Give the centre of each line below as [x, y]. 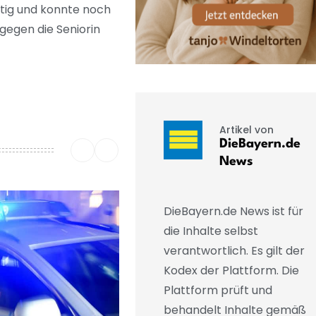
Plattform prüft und [218, 291]
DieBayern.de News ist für [233, 212]
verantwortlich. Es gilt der [234, 251]
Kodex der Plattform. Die [231, 271]
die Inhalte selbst [211, 231]
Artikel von [246, 129]
